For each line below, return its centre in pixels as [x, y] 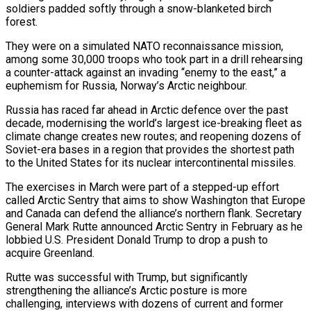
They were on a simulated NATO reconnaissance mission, [144, 46]
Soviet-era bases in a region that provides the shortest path [150, 149]
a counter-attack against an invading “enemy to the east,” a [146, 72]
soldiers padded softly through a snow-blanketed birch [138, 8]
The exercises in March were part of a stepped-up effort [142, 187]
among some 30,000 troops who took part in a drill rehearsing [154, 59]
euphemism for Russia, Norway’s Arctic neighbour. [126, 85]
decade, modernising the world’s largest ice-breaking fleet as [154, 123]
